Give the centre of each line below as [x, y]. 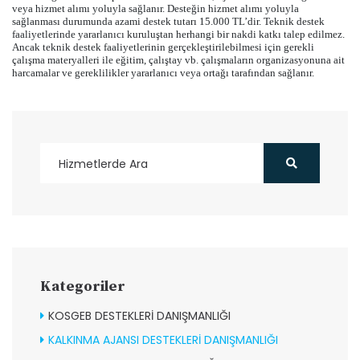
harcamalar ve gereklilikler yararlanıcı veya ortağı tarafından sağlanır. [163, 73]
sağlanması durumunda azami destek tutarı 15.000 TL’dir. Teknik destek [168, 21]
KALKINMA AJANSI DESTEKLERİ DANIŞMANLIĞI [163, 340]
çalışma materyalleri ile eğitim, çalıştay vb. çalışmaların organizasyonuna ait [178, 60]
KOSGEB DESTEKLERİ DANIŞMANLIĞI [139, 316]
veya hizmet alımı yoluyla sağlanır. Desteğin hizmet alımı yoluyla [155, 8]
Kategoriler [83, 286]
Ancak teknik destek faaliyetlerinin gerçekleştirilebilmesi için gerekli [163, 47]
